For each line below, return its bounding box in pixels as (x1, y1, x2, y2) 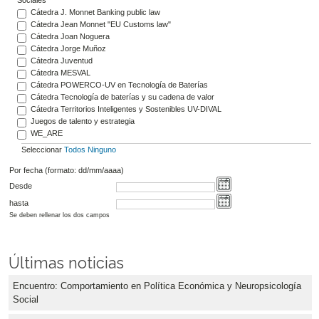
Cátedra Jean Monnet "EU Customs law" (30, 19, 171, 28)
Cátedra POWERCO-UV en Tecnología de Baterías (30, 80, 208, 89)
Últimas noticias (9, 254, 124, 273)
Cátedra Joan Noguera (30, 31, 110, 41)
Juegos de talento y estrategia (30, 116, 135, 125)
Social (13, 294, 38, 305)
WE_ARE (30, 128, 63, 137)
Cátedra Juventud (30, 56, 93, 65)
